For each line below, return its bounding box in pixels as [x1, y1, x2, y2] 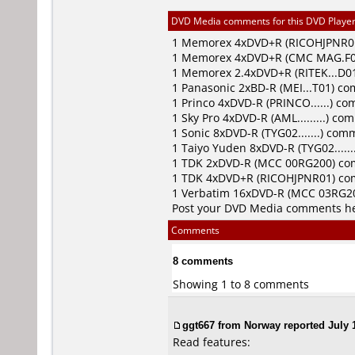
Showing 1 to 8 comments [173, 276, 309, 292]
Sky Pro [181, 110, 219, 125]
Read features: [173, 334, 250, 349]
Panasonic [181, 80, 235, 95]
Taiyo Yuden [181, 140, 246, 155]
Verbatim [181, 185, 230, 200]
